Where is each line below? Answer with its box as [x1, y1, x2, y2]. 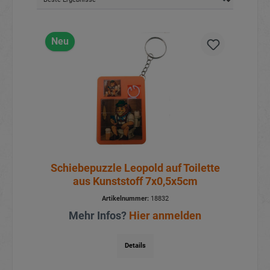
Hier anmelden [129, 209, 201, 222]
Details [124, 242, 146, 250]
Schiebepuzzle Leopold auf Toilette [50, 162, 220, 175]
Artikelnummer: [101, 195, 149, 203]
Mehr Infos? [69, 209, 129, 222]
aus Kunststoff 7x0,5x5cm [72, 175, 198, 188]
